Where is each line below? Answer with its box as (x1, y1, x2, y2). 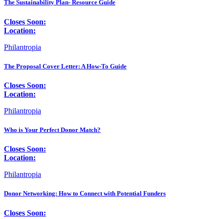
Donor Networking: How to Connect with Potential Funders (4, 190, 166, 197)
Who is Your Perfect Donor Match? (4, 126, 101, 134)
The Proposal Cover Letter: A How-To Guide (4, 62, 127, 70)
